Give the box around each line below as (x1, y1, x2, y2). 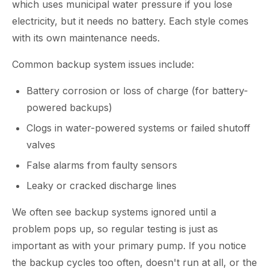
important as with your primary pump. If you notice (12, 240, 246, 252)
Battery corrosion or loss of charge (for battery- (26, 85, 248, 97)
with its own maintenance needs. (12, 32, 160, 44)
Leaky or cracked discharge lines (26, 180, 177, 192)
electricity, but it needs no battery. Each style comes (12, 15, 249, 27)
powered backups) (26, 101, 112, 113)
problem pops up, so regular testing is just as (12, 223, 218, 235)
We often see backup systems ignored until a (12, 206, 216, 218)
